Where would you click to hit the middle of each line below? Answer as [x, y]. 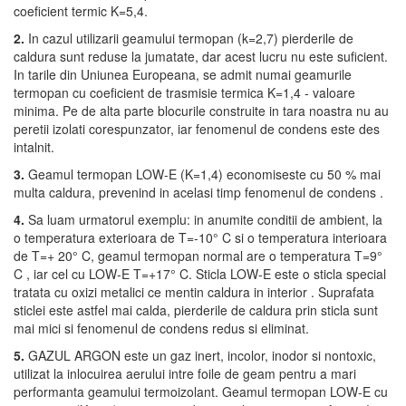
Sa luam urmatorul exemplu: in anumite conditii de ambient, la [203, 219]
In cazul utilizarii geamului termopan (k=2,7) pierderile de [189, 38]
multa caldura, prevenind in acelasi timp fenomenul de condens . [198, 192]
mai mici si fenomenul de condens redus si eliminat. [161, 328]
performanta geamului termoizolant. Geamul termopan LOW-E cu [201, 391]
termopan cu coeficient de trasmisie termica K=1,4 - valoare [184, 92]
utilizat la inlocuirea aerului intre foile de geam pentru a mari [185, 373]
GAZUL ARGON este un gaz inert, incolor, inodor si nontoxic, [200, 355]
